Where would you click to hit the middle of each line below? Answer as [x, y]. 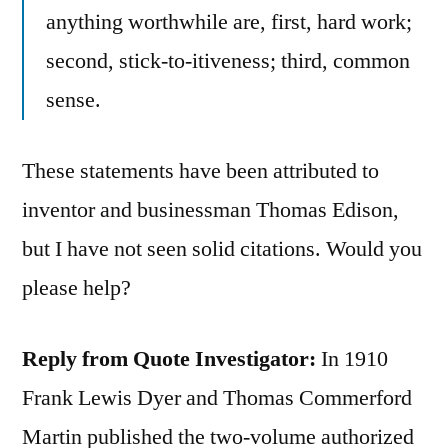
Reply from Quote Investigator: [171, 359]
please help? [76, 288]
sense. [73, 100]
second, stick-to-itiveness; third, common [228, 61]
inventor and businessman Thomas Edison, [210, 210]
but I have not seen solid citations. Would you [222, 249]
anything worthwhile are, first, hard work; [229, 22]
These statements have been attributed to [200, 171]
